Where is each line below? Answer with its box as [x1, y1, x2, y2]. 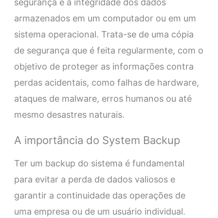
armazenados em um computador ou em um [14, 13, 196, 24]
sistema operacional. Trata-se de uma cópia [14, 29, 194, 40]
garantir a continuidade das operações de [14, 190, 185, 201]
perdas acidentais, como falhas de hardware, [14, 77, 199, 88]
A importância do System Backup [14, 134, 180, 147]
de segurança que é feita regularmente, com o [14, 45, 203, 56]
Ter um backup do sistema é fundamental [14, 158, 184, 169]
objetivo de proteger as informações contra [14, 61, 194, 72]
